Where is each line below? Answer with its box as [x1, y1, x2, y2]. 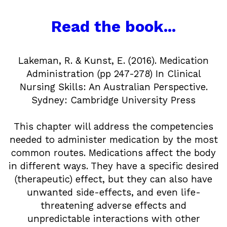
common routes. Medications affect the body [11, 147, 216, 159]
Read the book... [51, 17, 176, 36]
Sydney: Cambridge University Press [31, 94, 196, 106]
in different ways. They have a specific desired [8, 160, 219, 172]
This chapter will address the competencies [14, 121, 213, 132]
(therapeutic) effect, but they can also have [15, 173, 212, 185]
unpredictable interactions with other [27, 213, 200, 224]
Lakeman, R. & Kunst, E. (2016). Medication [18, 55, 209, 66]
